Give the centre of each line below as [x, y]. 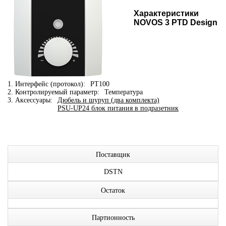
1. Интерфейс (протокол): [46, 84]
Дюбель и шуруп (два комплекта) [108, 100]
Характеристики [166, 13]
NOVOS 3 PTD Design [176, 22]
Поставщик [113, 155]
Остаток [113, 190]
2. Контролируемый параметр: [53, 92]
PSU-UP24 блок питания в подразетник [118, 108]
